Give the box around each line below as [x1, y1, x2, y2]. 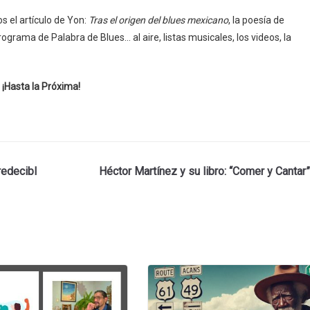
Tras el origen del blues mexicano [89, 14, 228, 26]
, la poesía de [228, 14, 284, 26]
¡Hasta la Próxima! [1, 80, 80, 92]
